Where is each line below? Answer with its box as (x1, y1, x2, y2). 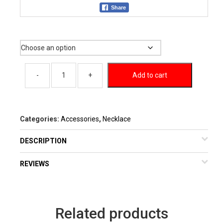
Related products (55, 204, 168, 222)
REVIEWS (20, 159, 49, 168)
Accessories (61, 114, 99, 123)
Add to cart (132, 71, 167, 79)
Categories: (20, 114, 61, 123)
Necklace (103, 114, 131, 123)
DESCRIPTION (20, 136, 67, 145)
